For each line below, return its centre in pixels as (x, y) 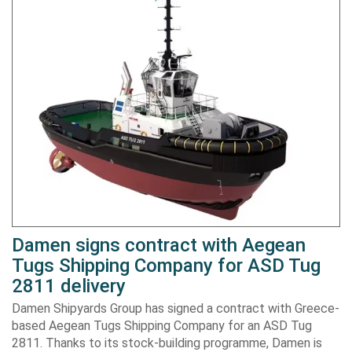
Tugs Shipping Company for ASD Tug (166, 266)
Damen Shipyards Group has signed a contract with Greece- (176, 308)
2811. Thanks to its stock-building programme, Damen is (167, 343)
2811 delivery (69, 286)
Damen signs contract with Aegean (159, 245)
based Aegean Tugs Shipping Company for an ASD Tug (162, 326)
